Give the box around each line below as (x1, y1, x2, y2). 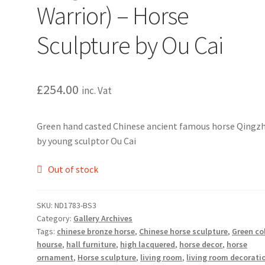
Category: (37, 213, 74, 224)
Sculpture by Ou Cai (37, 30, 224, 61)
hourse (37, 239, 63, 250)
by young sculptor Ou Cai (37, 135, 137, 147)
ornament (37, 252, 74, 263)
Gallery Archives (73, 213, 133, 224)
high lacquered (120, 239, 176, 250)
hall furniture (66, 239, 117, 250)
